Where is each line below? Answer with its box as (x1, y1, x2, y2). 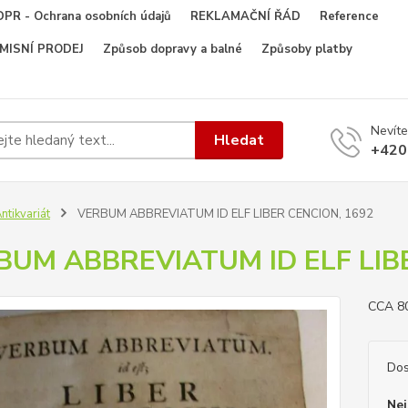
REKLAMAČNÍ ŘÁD (190, 8, 301, 25)
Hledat (214, 129, 265, 150)
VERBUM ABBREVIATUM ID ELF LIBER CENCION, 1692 (74, 206, 373, 222)
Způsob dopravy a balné (103, 41, 242, 57)
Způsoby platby (261, 41, 352, 57)
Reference (320, 8, 379, 25)
